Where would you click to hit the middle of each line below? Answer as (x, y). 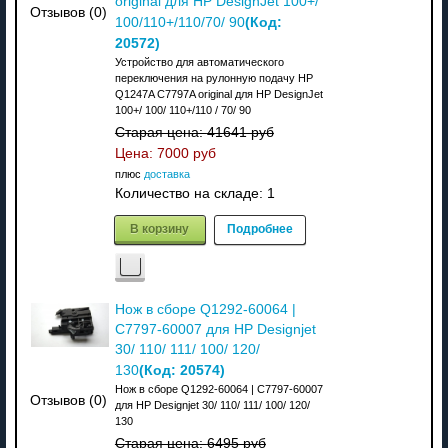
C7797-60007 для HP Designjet (215, 329)
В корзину (160, 227)
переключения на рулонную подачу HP (213, 77)
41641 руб (240, 132)
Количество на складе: (190, 193)
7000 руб (186, 153)
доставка (166, 173)
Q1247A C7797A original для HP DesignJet (218, 93)
